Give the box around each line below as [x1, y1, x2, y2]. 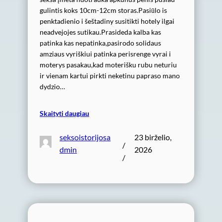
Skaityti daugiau [40, 109, 89, 117]
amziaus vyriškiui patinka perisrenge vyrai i [40, 49, 171, 58]
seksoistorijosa [59, 132, 111, 142]
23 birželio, [134, 132, 171, 142]
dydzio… [40, 82, 65, 91]
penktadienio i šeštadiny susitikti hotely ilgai [40, 16, 174, 25]
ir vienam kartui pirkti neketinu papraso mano [40, 71, 180, 80]
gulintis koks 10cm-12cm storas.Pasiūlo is [40, 5, 167, 14]
